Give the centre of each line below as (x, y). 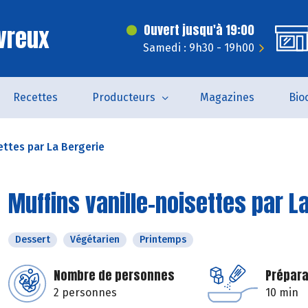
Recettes (35, 97)
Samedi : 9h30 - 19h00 (199, 48)
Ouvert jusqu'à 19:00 (199, 30)
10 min (282, 293)
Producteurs (123, 97)
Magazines (227, 97)
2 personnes (85, 293)
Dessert (33, 240)
